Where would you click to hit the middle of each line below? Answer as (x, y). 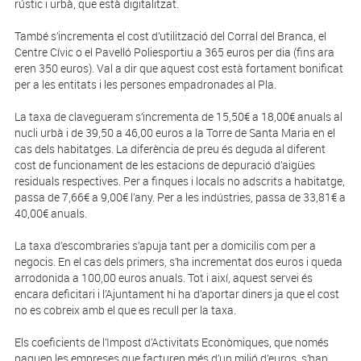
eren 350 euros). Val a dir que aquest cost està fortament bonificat (178, 68)
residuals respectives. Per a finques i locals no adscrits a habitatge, (179, 181)
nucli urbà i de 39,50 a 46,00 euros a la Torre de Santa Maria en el (174, 133)
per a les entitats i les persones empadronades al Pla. (145, 85)
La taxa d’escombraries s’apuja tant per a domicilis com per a (165, 246)
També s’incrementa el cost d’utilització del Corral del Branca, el (170, 36)
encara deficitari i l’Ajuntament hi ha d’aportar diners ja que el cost (176, 294)
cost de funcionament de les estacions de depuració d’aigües (164, 165)
